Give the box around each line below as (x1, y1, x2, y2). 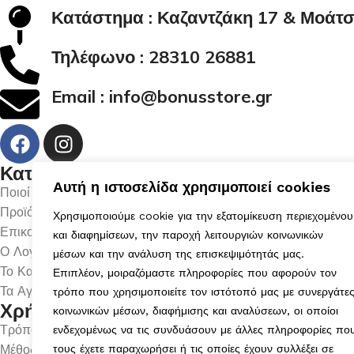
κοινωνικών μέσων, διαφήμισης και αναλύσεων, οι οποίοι (53, 304, 338, 317)
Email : (51, 85, 109, 107)
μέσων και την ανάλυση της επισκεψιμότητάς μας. (53, 247, 304, 260)
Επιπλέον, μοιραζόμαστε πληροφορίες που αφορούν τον (53, 266, 337, 279)
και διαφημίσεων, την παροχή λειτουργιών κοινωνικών (53, 228, 323, 241)
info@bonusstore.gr (109, 85, 273, 107)
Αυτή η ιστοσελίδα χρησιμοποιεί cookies (53, 179, 330, 195)
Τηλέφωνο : (51, 46, 149, 68)
